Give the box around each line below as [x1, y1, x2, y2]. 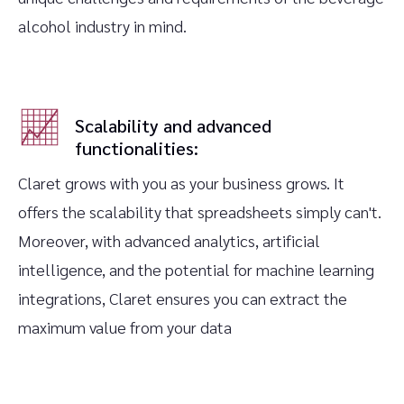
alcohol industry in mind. [18, 15, 187, 37]
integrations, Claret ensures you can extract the [18, 288, 347, 309]
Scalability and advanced [75, 114, 271, 138]
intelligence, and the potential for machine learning [18, 259, 374, 280]
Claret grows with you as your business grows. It [18, 172, 344, 194]
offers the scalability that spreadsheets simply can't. [18, 201, 381, 223]
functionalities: [75, 136, 198, 161]
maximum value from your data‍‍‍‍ [18, 317, 232, 338]
